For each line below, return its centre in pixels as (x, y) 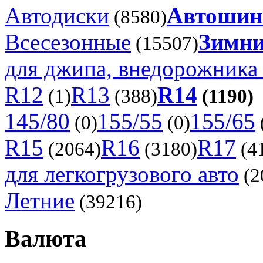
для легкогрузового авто (122, 174)
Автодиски (57, 16)
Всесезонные (68, 42)
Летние (40, 201)
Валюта (45, 239)
